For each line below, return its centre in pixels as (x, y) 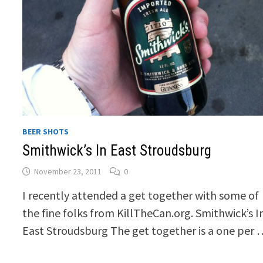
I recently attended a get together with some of (141, 195)
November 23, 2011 (68, 171)
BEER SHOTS (46, 131)
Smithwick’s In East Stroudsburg (117, 150)
